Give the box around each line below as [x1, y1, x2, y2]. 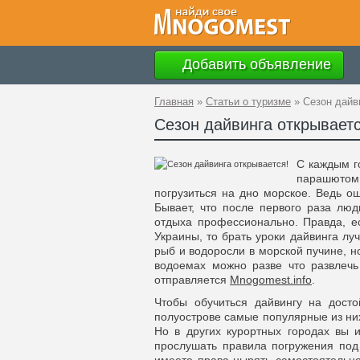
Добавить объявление [178, 55, 331, 72]
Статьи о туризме [206, 96, 291, 108]
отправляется [154, 273, 230, 286]
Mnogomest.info [230, 273, 312, 286]
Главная [154, 96, 194, 108]
